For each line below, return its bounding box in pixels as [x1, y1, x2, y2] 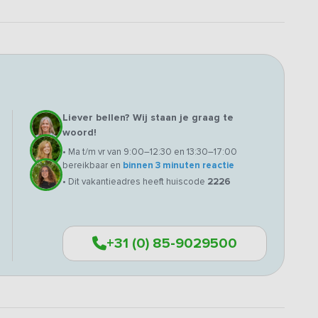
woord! [62, 126, 97, 138]
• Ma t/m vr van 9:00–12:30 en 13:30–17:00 [62, 146, 237, 158]
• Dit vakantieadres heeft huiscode [62, 175, 207, 187]
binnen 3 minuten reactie [123, 159, 234, 171]
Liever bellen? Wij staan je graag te [62, 111, 234, 124]
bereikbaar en [62, 159, 123, 171]
